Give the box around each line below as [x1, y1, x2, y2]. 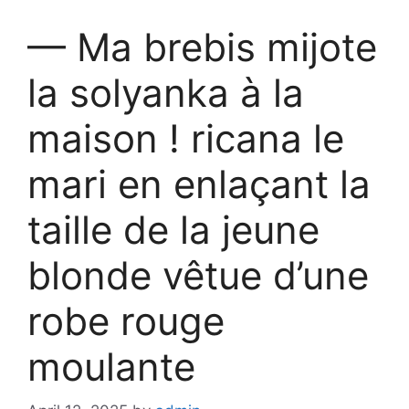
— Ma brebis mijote [27, 23, 377, 70]
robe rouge [27, 297, 225, 344]
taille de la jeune [27, 205, 320, 253]
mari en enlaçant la [27, 160, 371, 207]
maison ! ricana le [27, 114, 344, 162]
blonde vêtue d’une [27, 251, 369, 299]
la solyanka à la [27, 68, 304, 116]
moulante [27, 342, 195, 390]
